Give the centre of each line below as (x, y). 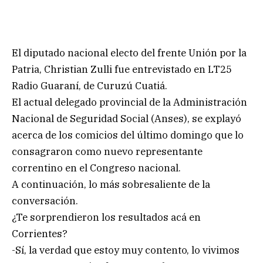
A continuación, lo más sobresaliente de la (111, 184)
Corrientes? (40, 233)
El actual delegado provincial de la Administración (129, 102)
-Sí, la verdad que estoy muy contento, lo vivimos (126, 250)
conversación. (45, 200)
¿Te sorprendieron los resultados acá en (106, 217)
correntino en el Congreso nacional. (96, 168)
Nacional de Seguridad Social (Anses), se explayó (127, 118)
